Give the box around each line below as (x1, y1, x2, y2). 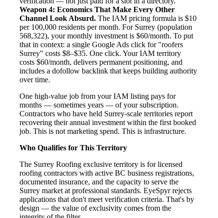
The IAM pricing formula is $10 (96, 14, 197, 22)
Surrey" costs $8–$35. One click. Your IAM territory (19, 49, 181, 57)
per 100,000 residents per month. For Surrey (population (19, 22, 192, 31)
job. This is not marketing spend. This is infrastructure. (19, 127, 186, 135)
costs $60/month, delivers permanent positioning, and (19, 57, 182, 66)
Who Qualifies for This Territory (19, 143, 127, 152)
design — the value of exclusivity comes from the (19, 203, 171, 212)
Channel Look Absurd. (19, 14, 96, 22)
